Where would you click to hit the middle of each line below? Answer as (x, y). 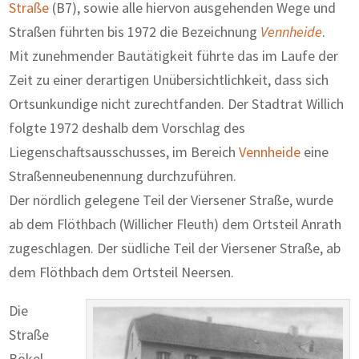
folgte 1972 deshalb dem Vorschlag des (127, 127)
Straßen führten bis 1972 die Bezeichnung (135, 31)
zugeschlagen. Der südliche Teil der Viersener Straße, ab (175, 248)
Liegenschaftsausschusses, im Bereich (124, 151)
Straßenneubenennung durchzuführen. (123, 175)
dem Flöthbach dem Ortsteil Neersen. (122, 272)
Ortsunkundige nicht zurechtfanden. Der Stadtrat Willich (177, 103)
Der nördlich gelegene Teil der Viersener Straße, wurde (171, 200)
